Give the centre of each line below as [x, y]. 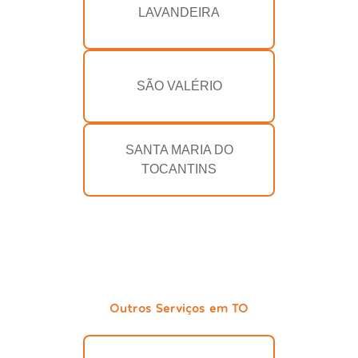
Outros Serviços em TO [179, 308]
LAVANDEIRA [179, 13]
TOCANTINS [179, 169]
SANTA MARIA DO [179, 150]
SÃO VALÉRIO [179, 86]
